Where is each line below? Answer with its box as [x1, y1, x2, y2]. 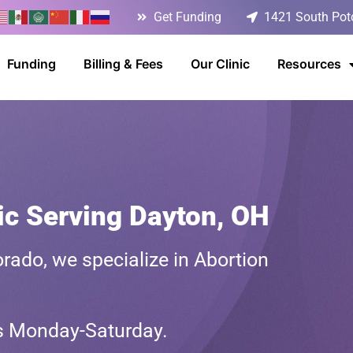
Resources [277, 56, 341, 72]
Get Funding [154, 9, 221, 24]
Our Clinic [191, 56, 250, 72]
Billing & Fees [84, 56, 163, 72]
